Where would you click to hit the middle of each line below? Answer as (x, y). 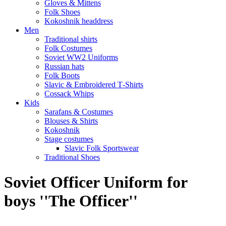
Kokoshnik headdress (79, 21)
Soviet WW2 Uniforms (81, 58)
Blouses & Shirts (71, 121)
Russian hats (64, 67)
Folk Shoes (62, 12)
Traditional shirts (71, 39)
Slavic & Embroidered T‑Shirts (94, 85)
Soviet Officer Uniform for (96, 182)
